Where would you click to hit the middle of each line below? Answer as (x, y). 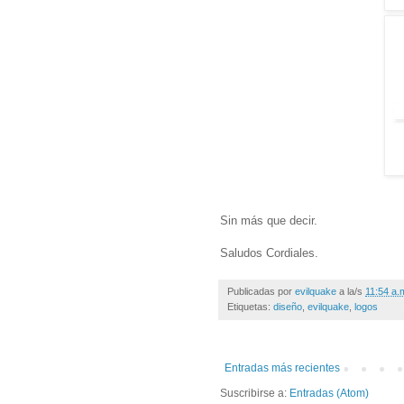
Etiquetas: (250, 306)
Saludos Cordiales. (269, 252)
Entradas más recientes (282, 367)
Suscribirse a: (255, 393)
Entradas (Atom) (329, 393)
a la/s (352, 291)
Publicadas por (261, 291)
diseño (288, 306)
